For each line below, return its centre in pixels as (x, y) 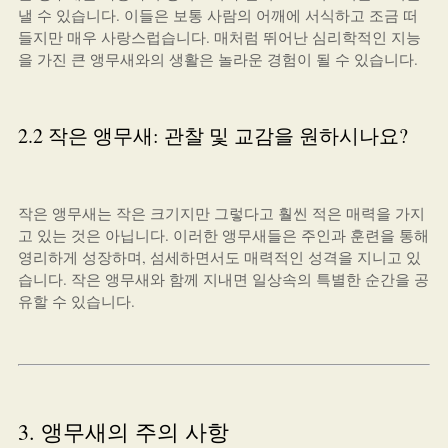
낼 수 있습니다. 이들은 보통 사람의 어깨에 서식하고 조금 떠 (217, 15)
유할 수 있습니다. (76, 301)
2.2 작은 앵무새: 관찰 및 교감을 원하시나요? (212, 135)
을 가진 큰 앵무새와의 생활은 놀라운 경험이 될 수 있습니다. (217, 59)
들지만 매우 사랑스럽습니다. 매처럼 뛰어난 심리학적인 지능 (219, 37)
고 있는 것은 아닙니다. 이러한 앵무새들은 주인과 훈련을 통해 (223, 235)
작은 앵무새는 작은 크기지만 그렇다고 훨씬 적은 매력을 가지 (221, 213)
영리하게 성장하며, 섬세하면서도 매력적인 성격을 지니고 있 (219, 257)
